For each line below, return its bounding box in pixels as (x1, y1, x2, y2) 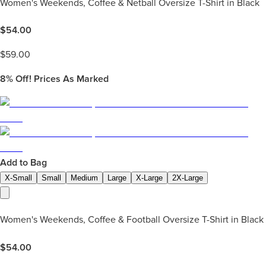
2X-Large (172, 173, 203, 183)
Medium (71, 173, 98, 183)
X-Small (5, 173, 32, 183)
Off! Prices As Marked (13, 73, 109, 85)
